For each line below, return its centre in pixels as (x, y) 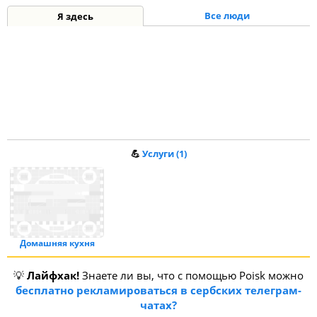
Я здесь (75, 16)
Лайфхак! (53, 275)
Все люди (227, 16)
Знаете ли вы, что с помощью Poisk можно (191, 275)
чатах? (158, 305)
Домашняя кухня (57, 243)
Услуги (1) (164, 154)
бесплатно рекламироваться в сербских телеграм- (158, 290)
